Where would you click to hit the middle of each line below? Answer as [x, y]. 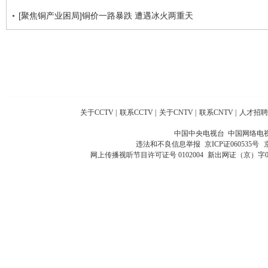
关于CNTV [176, 112]
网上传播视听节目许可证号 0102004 [147, 155]
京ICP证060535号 [232, 144]
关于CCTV [97, 112]
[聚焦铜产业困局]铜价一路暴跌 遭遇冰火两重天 [106, 15]
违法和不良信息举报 [170, 144]
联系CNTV [216, 112]
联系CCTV [136, 112]
